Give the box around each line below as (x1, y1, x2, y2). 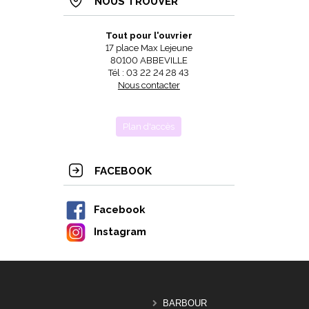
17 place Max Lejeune (105, 43, 192, 53)
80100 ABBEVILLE (110, 55, 188, 66)
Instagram (94, 225, 146, 237)
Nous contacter (117, 80, 180, 90)
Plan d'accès (123, 121, 175, 132)
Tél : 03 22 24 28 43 (108, 68, 190, 78)
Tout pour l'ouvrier (105, 30, 192, 41)
